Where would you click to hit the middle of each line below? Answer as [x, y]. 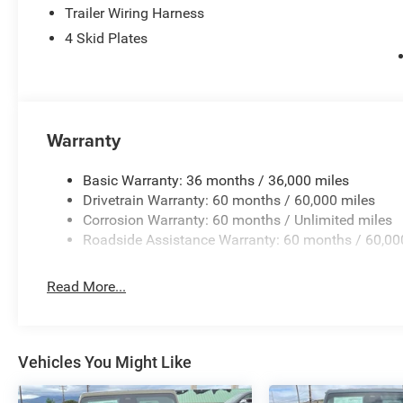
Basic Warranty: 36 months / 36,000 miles [216, 181]
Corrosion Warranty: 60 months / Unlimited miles [238, 220]
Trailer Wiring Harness [135, 13]
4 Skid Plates [107, 39]
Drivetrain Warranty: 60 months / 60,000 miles [229, 201]
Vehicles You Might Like [105, 363]
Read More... [87, 287]
